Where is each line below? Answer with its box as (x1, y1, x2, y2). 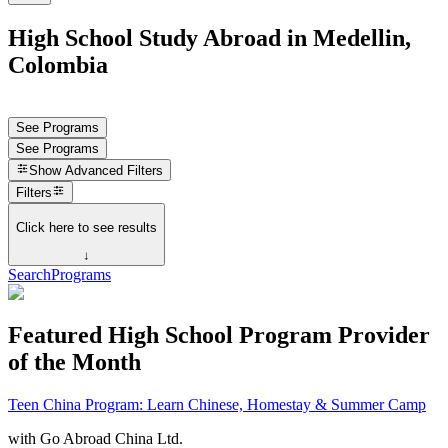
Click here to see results (16, 219, 157, 235)
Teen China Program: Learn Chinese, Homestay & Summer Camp (8, 395, 426, 413)
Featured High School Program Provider (8, 322, 430, 348)
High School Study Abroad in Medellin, (8, 24, 411, 51)
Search (8, 266, 51, 284)
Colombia (8, 51, 108, 78)
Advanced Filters (65, 163, 164, 179)
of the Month (8, 349, 141, 375)
